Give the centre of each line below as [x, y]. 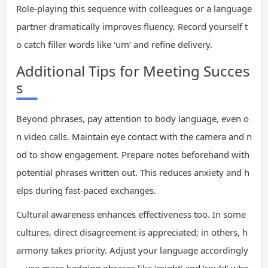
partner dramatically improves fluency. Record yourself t [132, 26]
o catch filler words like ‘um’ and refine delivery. [114, 44]
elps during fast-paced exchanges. [86, 190]
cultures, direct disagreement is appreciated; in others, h [132, 232]
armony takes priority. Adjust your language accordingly [132, 250]
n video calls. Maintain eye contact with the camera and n [134, 136]
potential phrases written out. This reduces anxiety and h [133, 172]
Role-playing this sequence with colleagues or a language [134, 8]
